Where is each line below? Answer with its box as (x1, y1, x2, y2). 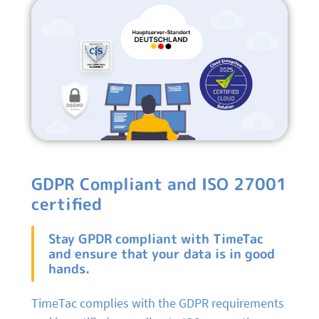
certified (31, 192, 107, 216)
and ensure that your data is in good (48, 245, 275, 263)
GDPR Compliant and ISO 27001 (31, 172, 287, 197)
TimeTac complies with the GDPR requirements (31, 295, 284, 312)
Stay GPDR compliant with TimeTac (48, 230, 263, 249)
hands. (48, 260, 90, 278)
